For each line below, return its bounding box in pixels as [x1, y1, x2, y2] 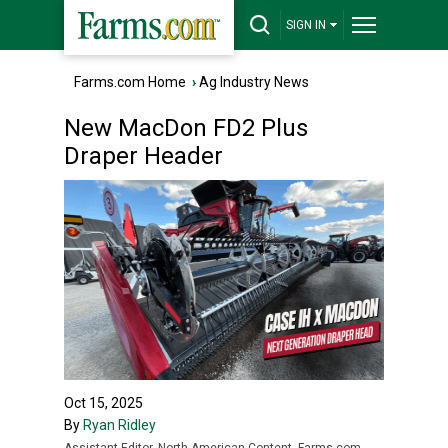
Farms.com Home [74, 74, 186, 90]
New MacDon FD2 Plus [64, 114, 308, 142]
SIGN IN [286, 18, 326, 32]
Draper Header [64, 142, 223, 170]
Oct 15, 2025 [64, 395, 143, 411]
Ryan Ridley [83, 417, 156, 433]
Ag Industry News [199, 74, 309, 90]
